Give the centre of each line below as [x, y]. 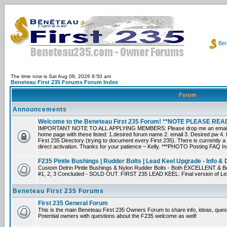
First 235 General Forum [73, 203]
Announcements [40, 109]
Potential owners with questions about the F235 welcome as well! [117, 216]
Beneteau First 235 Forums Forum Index [64, 82]
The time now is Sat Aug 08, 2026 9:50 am [61, 76]
